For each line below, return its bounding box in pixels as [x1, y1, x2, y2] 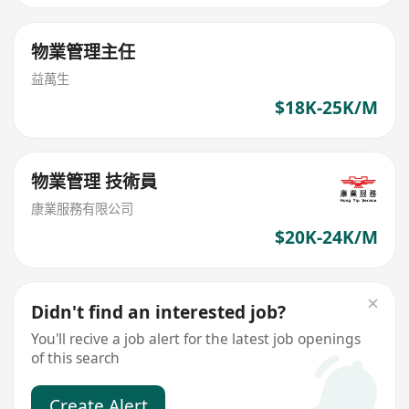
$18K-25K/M [274, 96, 378, 121]
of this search [31, 347, 121, 368]
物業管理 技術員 [31, 169, 158, 194]
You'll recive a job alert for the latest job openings [31, 328, 362, 349]
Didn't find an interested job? [31, 300, 287, 325]
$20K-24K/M [274, 225, 378, 250]
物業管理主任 [31, 39, 136, 64]
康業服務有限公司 [31, 199, 134, 217]
